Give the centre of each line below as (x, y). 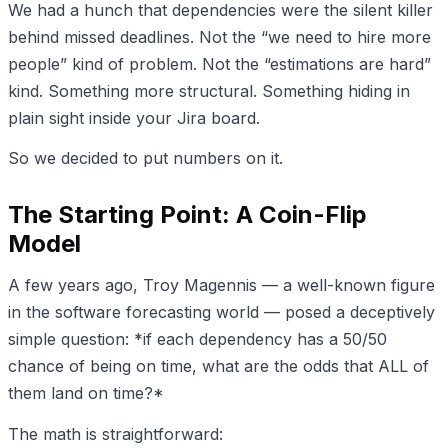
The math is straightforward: (115, 433)
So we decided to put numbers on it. (145, 158)
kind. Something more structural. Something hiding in (209, 90)
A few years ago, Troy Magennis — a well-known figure (221, 285)
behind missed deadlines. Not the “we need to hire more (219, 36)
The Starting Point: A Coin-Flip (187, 215)
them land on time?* (86, 393)
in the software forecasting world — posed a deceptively (221, 312)
